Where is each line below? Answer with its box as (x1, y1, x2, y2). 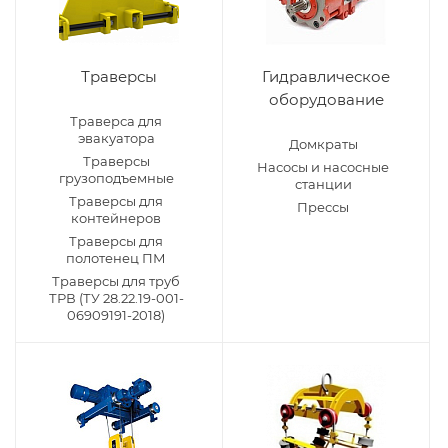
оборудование (268, 90, 384, 109)
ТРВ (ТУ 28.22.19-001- (48, 290, 184, 306)
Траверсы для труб (52, 273, 180, 289)
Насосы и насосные (257, 159, 389, 175)
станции (294, 176, 352, 192)
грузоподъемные (58, 170, 174, 186)
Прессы (297, 199, 349, 215)
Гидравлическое (262, 67, 390, 86)
